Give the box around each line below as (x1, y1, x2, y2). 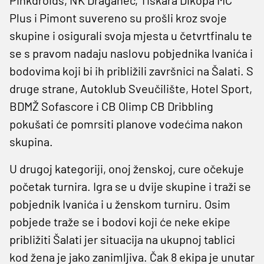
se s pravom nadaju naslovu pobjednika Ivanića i (9, 45, 253, 60)
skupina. (9, 134, 53, 148)
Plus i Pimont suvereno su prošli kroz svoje (9, 10, 227, 25)
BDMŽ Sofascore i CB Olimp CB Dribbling (9, 98, 213, 113)
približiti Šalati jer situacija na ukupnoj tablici (9, 232, 235, 246)
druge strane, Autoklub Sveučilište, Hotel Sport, (9, 81, 252, 95)
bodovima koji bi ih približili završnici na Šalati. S (9, 63, 253, 78)
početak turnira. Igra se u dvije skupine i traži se (9, 179, 251, 193)
